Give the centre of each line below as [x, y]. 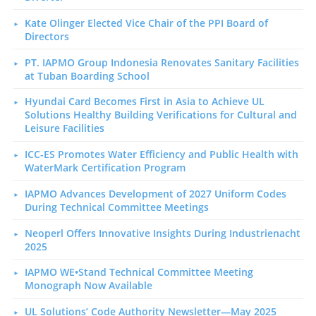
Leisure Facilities [64, 128]
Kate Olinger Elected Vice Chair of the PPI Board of [146, 23]
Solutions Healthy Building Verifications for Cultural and [160, 115]
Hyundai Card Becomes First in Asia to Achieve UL [144, 102]
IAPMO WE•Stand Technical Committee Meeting [139, 272]
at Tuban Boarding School [87, 75]
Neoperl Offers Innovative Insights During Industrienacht [162, 233]
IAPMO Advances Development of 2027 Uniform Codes [155, 193]
